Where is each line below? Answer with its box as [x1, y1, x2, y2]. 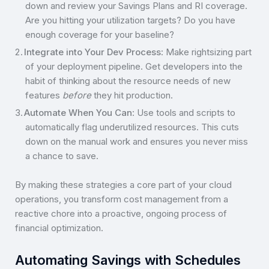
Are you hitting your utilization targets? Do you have [25, 14, 236, 26]
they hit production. [91, 89, 174, 101]
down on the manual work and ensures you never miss [25, 136, 249, 148]
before [62, 89, 92, 101]
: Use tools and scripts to [132, 107, 236, 119]
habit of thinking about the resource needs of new [25, 75, 231, 87]
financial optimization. [15, 222, 103, 234]
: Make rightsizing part [161, 46, 252, 58]
